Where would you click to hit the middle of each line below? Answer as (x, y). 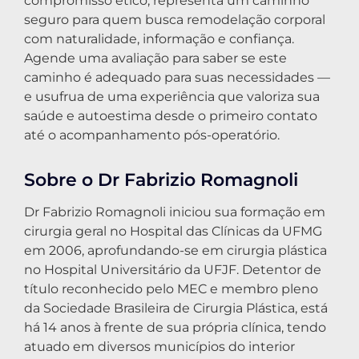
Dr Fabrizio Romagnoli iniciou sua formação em (175, 212)
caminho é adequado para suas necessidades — (177, 77)
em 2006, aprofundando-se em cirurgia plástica (175, 250)
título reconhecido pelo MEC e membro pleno (171, 288)
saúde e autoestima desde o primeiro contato (171, 115)
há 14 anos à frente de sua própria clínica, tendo (175, 327)
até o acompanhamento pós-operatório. (152, 135)
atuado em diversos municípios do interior (159, 346)
